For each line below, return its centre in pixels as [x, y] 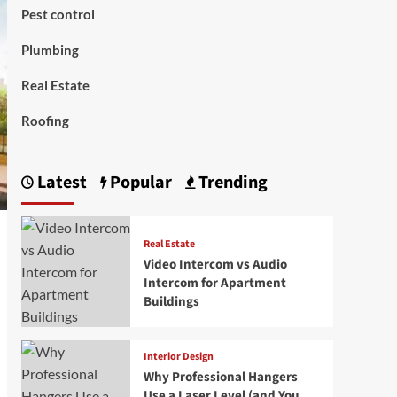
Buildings [171, 301]
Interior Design [178, 357]
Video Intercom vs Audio [215, 264]
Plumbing [50, 50]
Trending [231, 183]
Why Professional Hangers [220, 378]
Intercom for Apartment [214, 283]
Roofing [45, 121]
